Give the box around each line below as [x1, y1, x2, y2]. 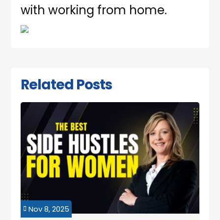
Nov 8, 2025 [28, 203, 70, 214]
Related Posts [21, 75, 112, 95]
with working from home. [21, 2, 167, 19]
